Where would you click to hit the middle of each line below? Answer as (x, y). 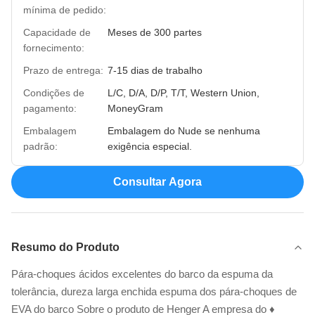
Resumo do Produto (65, 247)
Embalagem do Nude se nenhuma (184, 131)
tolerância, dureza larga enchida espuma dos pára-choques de (154, 291)
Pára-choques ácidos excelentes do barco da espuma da (142, 274)
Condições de (54, 93)
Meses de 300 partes (155, 32)
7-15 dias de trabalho (155, 70)
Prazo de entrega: (63, 70)
